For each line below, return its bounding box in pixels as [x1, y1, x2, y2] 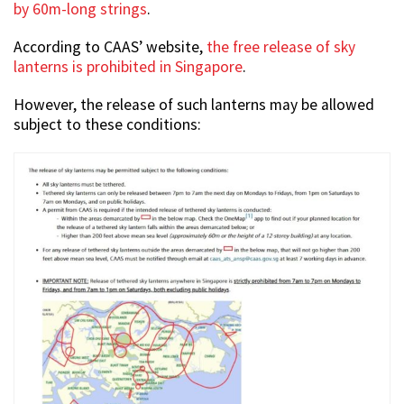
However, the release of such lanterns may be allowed [14, 95, 374, 115]
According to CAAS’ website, [14, 37, 207, 58]
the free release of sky [207, 37, 355, 58]
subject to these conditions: [14, 115, 201, 135]
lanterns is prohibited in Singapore [14, 57, 243, 78]
